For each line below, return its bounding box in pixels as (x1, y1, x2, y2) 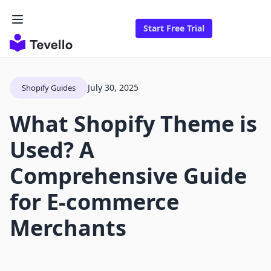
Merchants (10, 213, 126, 243)
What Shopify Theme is (10, 109, 257, 139)
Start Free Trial (143, 22, 204, 34)
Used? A (10, 135, 94, 165)
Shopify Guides (22, 82, 76, 94)
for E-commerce (10, 187, 179, 217)
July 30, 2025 (88, 82, 139, 94)
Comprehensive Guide (10, 161, 247, 191)
